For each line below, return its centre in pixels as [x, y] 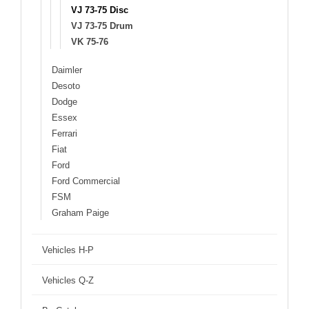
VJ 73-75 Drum [102, 26]
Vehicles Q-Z [68, 280]
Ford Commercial [86, 181]
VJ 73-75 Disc [100, 10]
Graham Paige [80, 212]
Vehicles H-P [68, 250]
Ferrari [64, 133]
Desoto [66, 86]
